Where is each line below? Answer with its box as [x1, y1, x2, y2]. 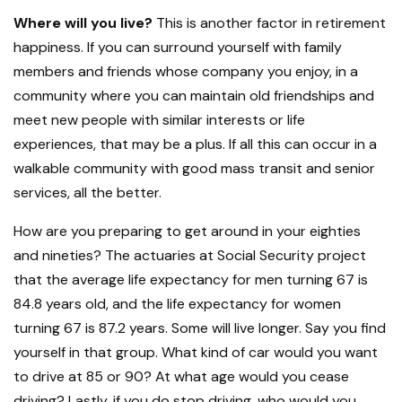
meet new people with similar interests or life [13, 110, 305, 130]
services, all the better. [13, 183, 162, 203]
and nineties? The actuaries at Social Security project [13, 246, 366, 266]
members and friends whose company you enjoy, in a [13, 62, 358, 82]
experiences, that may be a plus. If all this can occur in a [13, 135, 377, 154]
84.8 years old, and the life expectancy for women [13, 294, 341, 314]
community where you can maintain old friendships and [13, 86, 374, 106]
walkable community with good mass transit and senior [13, 159, 375, 179]
